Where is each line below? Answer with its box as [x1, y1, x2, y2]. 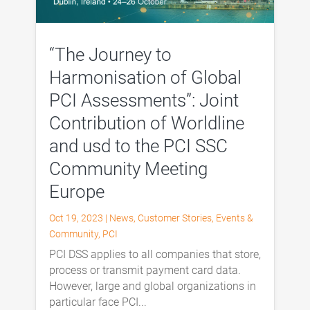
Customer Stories [137, 212, 212, 224]
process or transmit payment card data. [48, 264, 241, 277]
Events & [215, 212, 253, 224]
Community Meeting [48, 158, 208, 180]
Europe [48, 181, 104, 203]
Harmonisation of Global [48, 67, 241, 89]
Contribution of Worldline [48, 113, 244, 134]
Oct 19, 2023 [48, 212, 103, 224]
